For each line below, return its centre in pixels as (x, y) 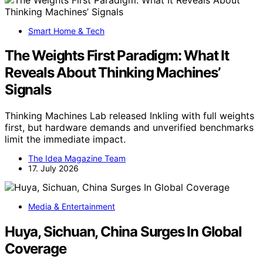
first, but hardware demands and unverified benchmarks (129, 128)
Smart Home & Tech (66, 31)
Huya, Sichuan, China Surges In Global (123, 232)
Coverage (36, 249)
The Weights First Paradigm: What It (117, 56)
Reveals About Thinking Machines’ (112, 73)
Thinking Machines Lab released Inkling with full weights (129, 116)
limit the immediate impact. (65, 139)
